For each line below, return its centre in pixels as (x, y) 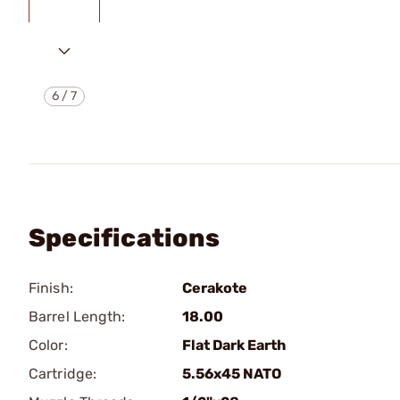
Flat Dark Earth (234, 345)
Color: (48, 345)
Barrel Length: (77, 317)
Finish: (51, 288)
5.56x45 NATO (232, 374)
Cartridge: (62, 374)
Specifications (124, 238)
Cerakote (215, 288)
